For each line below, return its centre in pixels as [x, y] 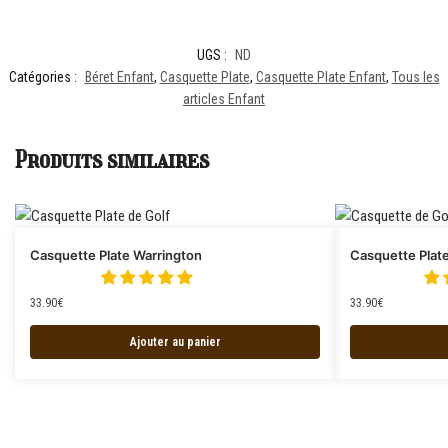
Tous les [415, 77]
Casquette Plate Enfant [320, 77]
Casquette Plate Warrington [116, 255]
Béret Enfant [119, 77]
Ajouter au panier [175, 342]
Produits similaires [112, 160]
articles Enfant [224, 99]
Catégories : [44, 77]
